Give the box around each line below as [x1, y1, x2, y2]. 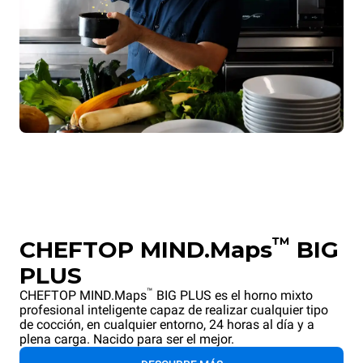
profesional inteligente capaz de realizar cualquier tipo [19, 302, 328, 318]
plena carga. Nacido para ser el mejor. [19, 331, 234, 348]
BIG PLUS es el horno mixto [153, 288, 313, 304]
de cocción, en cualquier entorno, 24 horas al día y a [19, 317, 314, 333]
